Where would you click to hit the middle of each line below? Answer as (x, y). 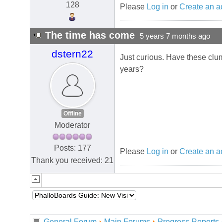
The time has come (90, 35)
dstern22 (72, 54)
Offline (72, 114)
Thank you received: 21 (72, 160)
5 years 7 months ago (175, 36)
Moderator (72, 125)
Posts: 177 (72, 148)
